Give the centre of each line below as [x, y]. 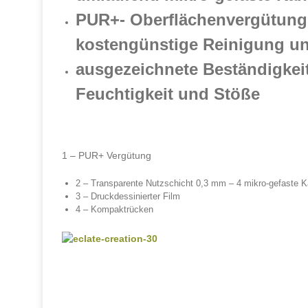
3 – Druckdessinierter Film [128, 196]
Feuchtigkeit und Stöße [168, 94]
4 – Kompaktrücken [114, 209]
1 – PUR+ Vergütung [107, 155]
